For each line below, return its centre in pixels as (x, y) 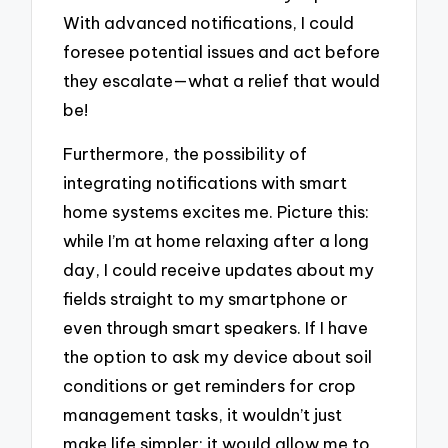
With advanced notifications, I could (209, 22)
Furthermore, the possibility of (185, 154)
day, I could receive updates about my (219, 270)
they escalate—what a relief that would (222, 80)
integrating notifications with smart (205, 183)
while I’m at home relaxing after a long (216, 241)
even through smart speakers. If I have (216, 328)
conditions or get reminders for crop (210, 386)
